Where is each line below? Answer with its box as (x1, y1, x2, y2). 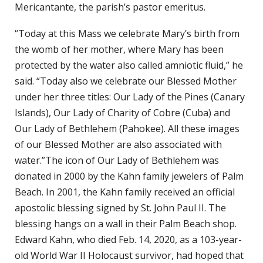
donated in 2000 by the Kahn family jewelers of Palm (15, 169, 244, 183)
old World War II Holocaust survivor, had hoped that (15, 248, 244, 262)
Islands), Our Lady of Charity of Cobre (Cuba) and (15, 106, 230, 119)
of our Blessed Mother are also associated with (15, 137, 222, 151)
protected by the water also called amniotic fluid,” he (15, 58, 243, 72)
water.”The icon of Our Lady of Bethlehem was (15, 153, 219, 167)
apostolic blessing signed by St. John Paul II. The (15, 201, 226, 214)
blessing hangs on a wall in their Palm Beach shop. (15, 217, 237, 230)
